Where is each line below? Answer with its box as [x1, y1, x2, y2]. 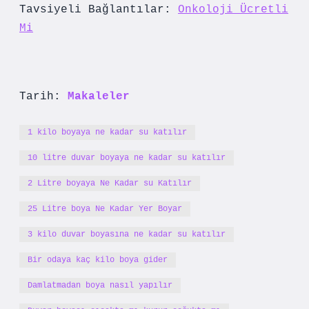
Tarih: [19, 90, 68, 103]
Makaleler [68, 90, 130, 103]
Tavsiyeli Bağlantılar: [19, 3, 178, 16]
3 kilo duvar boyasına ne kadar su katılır [28, 230, 226, 239]
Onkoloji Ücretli [178, 3, 288, 16]
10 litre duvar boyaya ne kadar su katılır [28, 153, 226, 163]
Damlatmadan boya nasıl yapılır [28, 281, 172, 290]
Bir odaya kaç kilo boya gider [28, 255, 168, 265]
